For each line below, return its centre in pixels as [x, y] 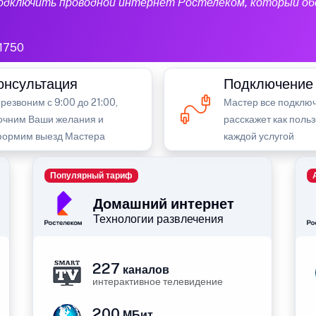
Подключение [268, 84]
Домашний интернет [164, 204]
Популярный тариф [91, 176]
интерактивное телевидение [158, 281]
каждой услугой [259, 136]
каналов [145, 270]
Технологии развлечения [158, 219]
